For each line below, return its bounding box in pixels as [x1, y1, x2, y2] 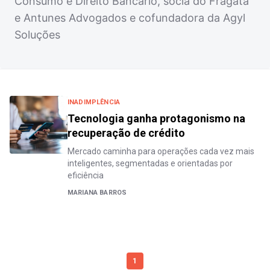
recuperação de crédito [67, 127, 185, 140]
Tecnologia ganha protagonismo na [67, 112, 245, 125]
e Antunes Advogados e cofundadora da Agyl [14, 11, 245, 25]
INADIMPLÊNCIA [67, 98, 121, 107]
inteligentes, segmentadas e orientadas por [67, 159, 233, 169]
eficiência [67, 171, 104, 181]
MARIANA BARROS [67, 189, 127, 197]
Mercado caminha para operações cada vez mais [67, 146, 254, 157]
